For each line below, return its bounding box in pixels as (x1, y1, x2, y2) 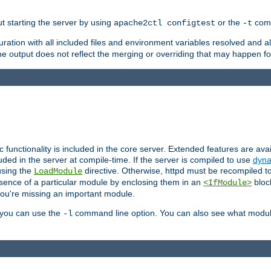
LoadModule (34, 166, 82, 177)
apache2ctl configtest (114, 18, 215, 28)
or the (215, 18, 243, 28)
